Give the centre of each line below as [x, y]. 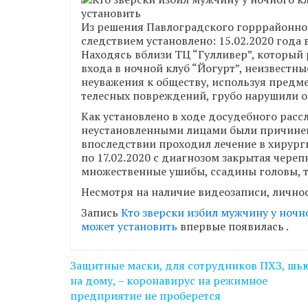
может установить [129, 227]
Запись [101, 213]
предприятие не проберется [145, 296]
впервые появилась [232, 227]
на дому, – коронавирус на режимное [169, 281]
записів [105, 284]
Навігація [115, 262]
